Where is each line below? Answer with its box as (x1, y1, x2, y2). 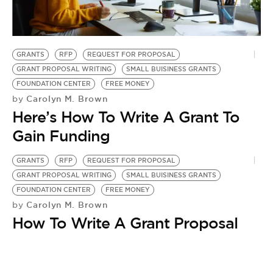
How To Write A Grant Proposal (12, 213, 238, 233)
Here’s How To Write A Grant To (12, 107, 239, 127)
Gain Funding (12, 126, 110, 146)
